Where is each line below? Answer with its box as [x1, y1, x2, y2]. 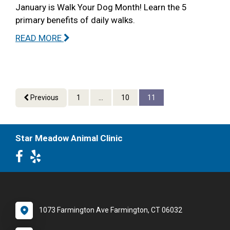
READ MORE [15, 32, 64, 43]
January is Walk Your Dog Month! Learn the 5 [15, 2, 187, 12]
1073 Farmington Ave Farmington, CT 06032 [39, 205, 182, 214]
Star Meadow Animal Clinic [15, 132, 123, 143]
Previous [29, 93, 59, 102]
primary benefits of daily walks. [15, 14, 135, 25]
